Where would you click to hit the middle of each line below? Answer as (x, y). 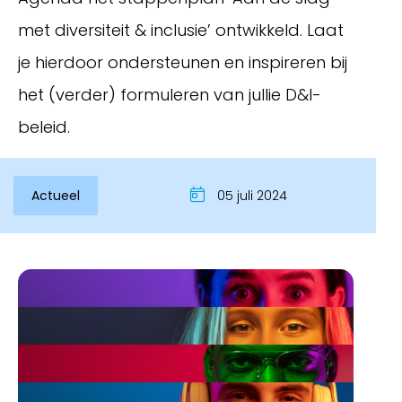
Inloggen (70, 236)
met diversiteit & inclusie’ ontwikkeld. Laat (181, 30)
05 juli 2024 (250, 196)
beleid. (44, 127)
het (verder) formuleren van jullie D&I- (170, 95)
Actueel (56, 196)
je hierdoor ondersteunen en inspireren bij (183, 62)
